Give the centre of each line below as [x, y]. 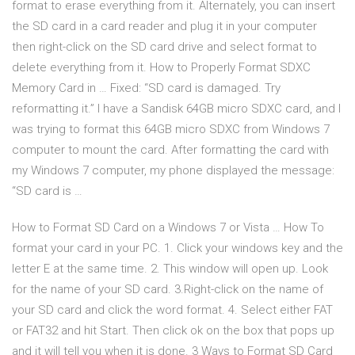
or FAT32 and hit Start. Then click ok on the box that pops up [173, 331]
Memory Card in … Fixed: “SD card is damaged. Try [146, 88]
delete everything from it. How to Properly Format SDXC [161, 68]
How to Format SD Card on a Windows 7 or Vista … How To [168, 228]
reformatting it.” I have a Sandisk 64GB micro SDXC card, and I [176, 109]
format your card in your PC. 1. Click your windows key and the [177, 248]
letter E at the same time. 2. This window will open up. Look [170, 269]
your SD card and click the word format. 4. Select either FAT [172, 310]
